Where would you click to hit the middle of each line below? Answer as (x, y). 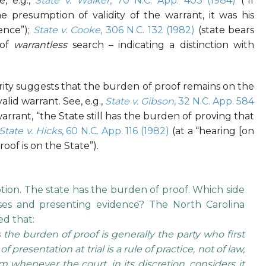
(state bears (225, 30)
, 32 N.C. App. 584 (214, 102)
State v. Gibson (139, 102)
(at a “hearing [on (212, 131)
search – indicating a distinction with (161, 45)
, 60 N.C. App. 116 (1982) (115, 131)
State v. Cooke (67, 30)
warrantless (41, 45)
